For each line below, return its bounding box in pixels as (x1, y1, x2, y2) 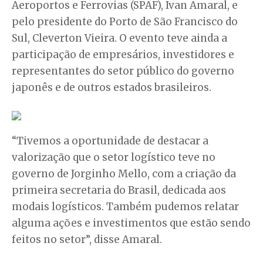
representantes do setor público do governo (12, 64, 234, 77)
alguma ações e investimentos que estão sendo (12, 216, 251, 230)
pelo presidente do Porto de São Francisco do (12, 15, 238, 28)
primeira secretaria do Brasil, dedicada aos (12, 183, 226, 197)
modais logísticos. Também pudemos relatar (12, 200, 239, 213)
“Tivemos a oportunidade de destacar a (12, 134, 208, 147)
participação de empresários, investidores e (12, 48, 234, 61)
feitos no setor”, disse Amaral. (12, 232, 162, 246)
